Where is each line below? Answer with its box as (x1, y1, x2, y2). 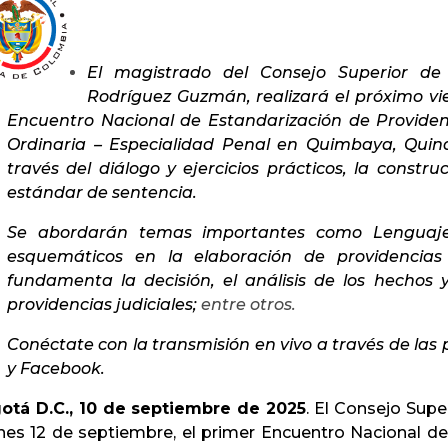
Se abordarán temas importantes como (7, 222, 373, 242)
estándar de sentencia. (7, 182, 197, 202)
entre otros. (197, 294, 296, 314)
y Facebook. (7, 358, 105, 378)
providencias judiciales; (7, 294, 197, 314)
